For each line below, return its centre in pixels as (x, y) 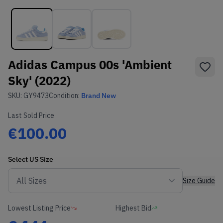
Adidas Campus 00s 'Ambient (90, 64)
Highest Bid (133, 208)
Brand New (99, 95)
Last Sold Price (31, 115)
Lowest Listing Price (39, 208)
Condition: (65, 95)
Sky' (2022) (39, 80)
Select (19, 159)
